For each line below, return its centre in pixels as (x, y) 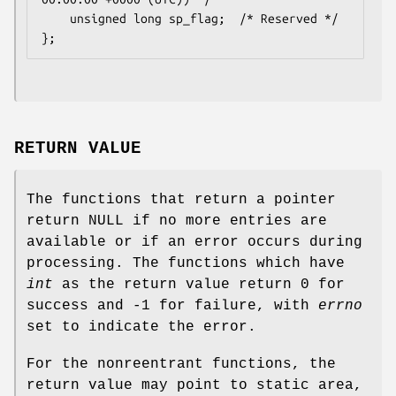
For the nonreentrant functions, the (181, 364)
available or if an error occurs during (194, 242)
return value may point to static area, (194, 385)
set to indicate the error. (141, 327)
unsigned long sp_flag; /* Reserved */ (56, 18)
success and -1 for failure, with (172, 305)
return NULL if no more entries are (177, 221)
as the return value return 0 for (199, 284)
